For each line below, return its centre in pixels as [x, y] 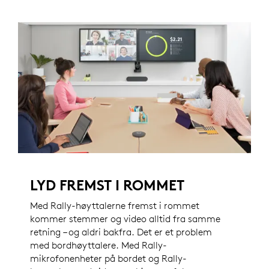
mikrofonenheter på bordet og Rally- [108, 258]
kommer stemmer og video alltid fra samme [125, 219]
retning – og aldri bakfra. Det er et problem [121, 232]
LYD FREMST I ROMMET [107, 185]
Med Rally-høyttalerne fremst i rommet [115, 206]
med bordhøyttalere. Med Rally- [98, 245]
